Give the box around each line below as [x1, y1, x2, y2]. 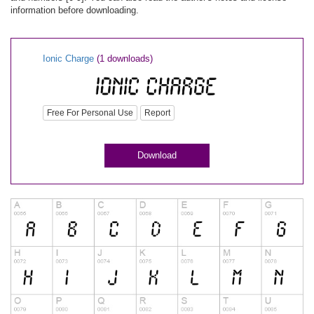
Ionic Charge [43, 53, 94, 64]
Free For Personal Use [47, 108, 133, 118]
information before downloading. [11, 5, 139, 15]
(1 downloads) [97, 53, 153, 64]
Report [144, 108, 170, 118]
